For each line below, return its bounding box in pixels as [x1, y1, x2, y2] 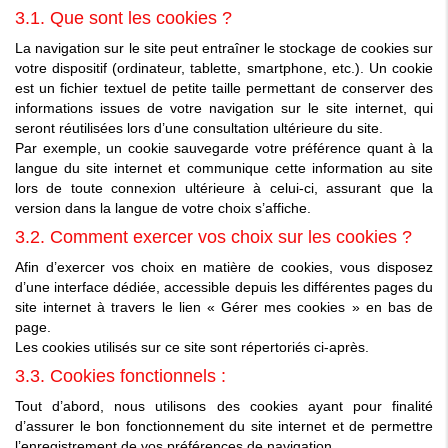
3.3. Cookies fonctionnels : [15, 365, 226, 386]
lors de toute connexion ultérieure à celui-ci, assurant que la [15, 179, 433, 196]
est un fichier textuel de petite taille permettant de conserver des [15, 79, 433, 96]
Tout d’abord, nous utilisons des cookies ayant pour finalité [15, 397, 433, 414]
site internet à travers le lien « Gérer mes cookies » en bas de [15, 298, 433, 315]
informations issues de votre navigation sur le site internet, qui [15, 99, 433, 116]
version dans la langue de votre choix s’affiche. [15, 199, 311, 216]
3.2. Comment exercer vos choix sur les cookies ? [15, 226, 412, 247]
